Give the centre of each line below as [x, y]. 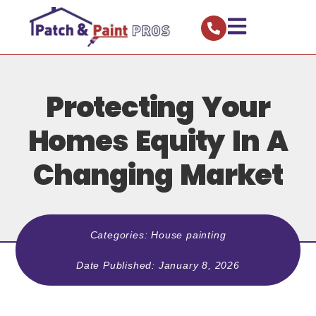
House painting [189, 235]
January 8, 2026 [199, 265]
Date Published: [117, 265]
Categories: [121, 235]
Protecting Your [158, 107]
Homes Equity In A [158, 141]
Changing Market [158, 175]
